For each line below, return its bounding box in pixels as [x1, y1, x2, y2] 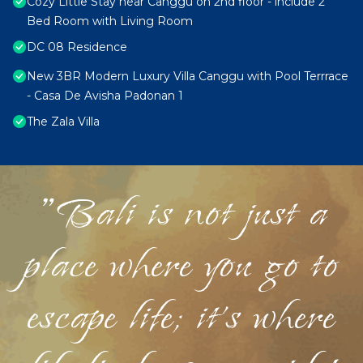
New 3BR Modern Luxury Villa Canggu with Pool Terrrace [27, 69, 348, 84]
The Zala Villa [27, 114, 100, 130]
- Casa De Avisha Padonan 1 [27, 88, 183, 104]
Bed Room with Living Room [27, 14, 193, 29]
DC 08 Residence [27, 40, 127, 55]
